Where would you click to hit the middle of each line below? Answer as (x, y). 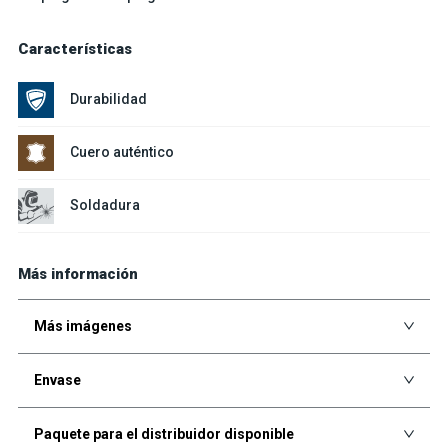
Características (74, 48)
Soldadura (104, 205)
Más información (77, 273)
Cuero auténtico (121, 152)
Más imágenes (82, 325)
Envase (57, 379)
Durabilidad (108, 99)
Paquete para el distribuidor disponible (163, 433)
